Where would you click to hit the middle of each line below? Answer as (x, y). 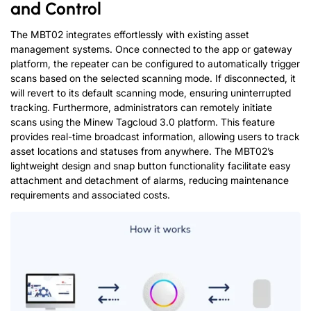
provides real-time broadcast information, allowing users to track (155, 137)
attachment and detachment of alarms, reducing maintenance (150, 180)
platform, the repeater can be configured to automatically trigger (155, 64)
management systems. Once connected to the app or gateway (151, 49)
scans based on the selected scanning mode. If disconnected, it (153, 78)
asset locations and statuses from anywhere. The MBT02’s (142, 151)
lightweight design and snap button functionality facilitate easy (151, 166)
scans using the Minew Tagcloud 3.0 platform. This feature (143, 122)
